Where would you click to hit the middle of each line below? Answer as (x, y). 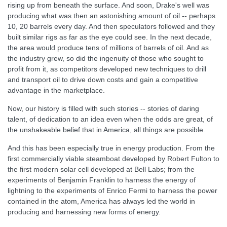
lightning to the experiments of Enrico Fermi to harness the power (112, 191)
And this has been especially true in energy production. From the (111, 148)
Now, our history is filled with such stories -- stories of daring (103, 108)
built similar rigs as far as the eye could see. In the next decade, (110, 37)
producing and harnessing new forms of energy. (84, 212)
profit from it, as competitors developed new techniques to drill (107, 69)
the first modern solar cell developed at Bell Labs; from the (101, 169)
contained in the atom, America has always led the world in (101, 201)
